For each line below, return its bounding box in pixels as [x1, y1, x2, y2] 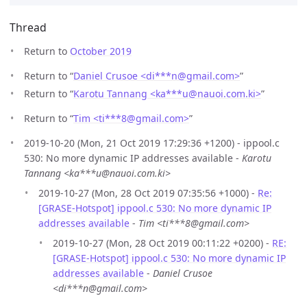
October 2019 [70, 45, 132, 58]
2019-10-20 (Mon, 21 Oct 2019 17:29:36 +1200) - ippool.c [24, 136, 280, 149]
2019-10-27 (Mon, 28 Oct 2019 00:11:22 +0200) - [53, 236, 272, 249]
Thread [10, 20, 47, 36]
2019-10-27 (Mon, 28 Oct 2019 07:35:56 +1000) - [38, 186, 258, 199]
